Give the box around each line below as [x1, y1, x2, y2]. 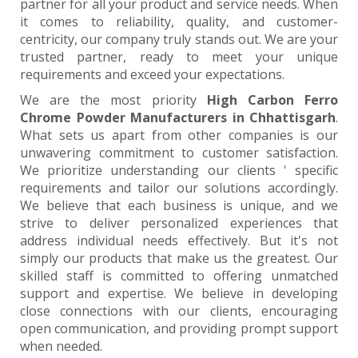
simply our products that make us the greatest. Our [20, 249, 338, 267]
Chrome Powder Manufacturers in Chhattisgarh [20, 109, 336, 126]
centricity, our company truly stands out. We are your [20, 30, 338, 48]
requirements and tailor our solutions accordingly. [20, 179, 338, 197]
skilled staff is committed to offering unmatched [20, 267, 338, 284]
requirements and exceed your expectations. [20, 66, 284, 83]
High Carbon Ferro [206, 91, 339, 109]
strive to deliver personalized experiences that [20, 214, 338, 232]
